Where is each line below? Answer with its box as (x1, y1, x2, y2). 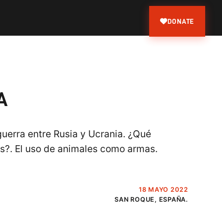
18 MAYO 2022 (138, 186, 188, 194)
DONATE (167, 17, 195, 25)
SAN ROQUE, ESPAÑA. (114, 196, 188, 204)
